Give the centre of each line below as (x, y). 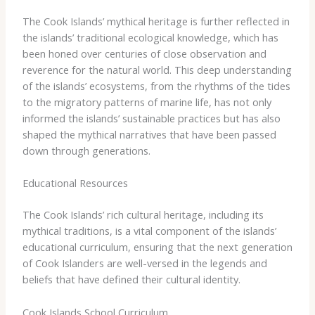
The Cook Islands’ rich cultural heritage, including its (143, 215)
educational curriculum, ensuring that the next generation (157, 247)
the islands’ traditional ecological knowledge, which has (150, 37)
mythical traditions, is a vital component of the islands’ (149, 231)
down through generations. (86, 150)
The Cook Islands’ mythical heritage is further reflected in (156, 21)
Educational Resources (75, 183)
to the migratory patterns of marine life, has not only (147, 102)
